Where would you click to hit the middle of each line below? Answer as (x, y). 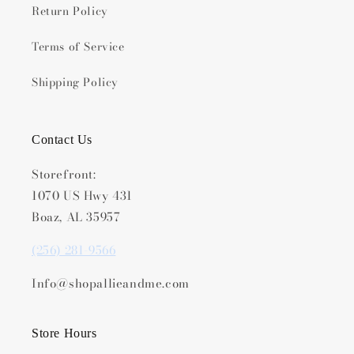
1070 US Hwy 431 (82, 196)
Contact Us (62, 139)
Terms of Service (78, 47)
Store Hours (64, 333)
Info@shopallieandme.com (111, 283)
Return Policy (70, 11)
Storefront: (64, 174)
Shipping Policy (75, 82)
